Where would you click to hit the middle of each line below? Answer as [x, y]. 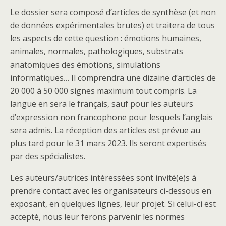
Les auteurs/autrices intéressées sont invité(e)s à [103, 177]
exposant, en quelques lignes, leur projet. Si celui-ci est [113, 204]
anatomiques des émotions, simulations [85, 64]
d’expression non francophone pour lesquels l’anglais [111, 117]
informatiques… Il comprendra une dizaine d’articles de [113, 77]
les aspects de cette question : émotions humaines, [106, 38]
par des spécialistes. [48, 156]
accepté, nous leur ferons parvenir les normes [97, 217]
